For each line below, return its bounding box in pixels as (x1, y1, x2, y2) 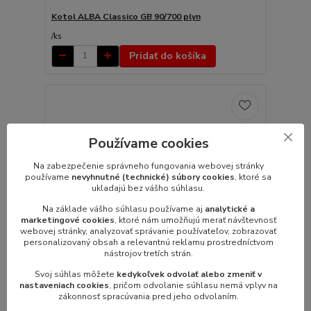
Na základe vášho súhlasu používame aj (42, 203, 205, 215)
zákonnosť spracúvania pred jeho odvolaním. (58, 291, 239, 303)
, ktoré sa (235, 171, 272, 183)
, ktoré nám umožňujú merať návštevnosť (114, 215, 276, 226)
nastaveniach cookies (19, 280, 109, 292)
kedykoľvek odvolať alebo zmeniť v (117, 269, 262, 280)
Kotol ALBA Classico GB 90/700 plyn (51, 10, 201, 22)
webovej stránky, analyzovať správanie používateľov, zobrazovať (20, 226, 277, 237)
